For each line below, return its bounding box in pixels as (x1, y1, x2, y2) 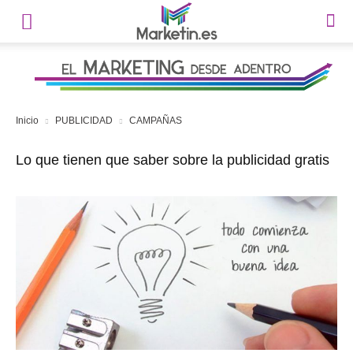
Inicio (16, 115, 39, 126)
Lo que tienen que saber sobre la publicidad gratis (16, 152, 329, 168)
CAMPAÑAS (129, 115, 182, 126)
